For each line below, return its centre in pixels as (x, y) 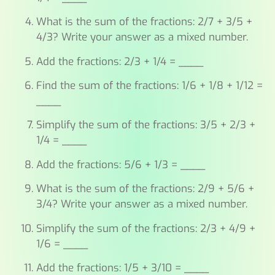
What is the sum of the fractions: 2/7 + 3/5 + (144, 22)
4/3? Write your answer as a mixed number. (142, 37)
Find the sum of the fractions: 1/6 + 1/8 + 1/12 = (149, 86)
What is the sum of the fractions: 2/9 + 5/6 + (145, 189)
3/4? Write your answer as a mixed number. (141, 204)
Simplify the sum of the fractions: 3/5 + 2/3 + (145, 125)
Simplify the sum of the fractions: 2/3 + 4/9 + (145, 228)
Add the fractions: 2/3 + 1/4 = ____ (119, 61)
